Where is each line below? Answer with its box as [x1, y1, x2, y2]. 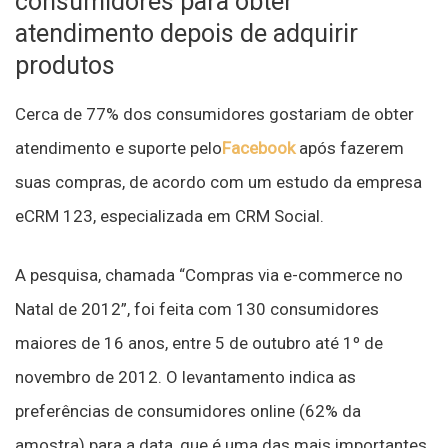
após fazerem [295, 138, 404, 158]
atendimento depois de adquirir [15, 19, 358, 48]
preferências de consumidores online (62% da [15, 401, 361, 421]
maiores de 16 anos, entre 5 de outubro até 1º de [15, 333, 383, 353]
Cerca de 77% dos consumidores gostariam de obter [15, 104, 414, 124]
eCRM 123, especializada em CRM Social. [15, 206, 324, 226]
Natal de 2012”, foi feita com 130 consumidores [15, 299, 379, 319]
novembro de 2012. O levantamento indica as [15, 367, 356, 387]
